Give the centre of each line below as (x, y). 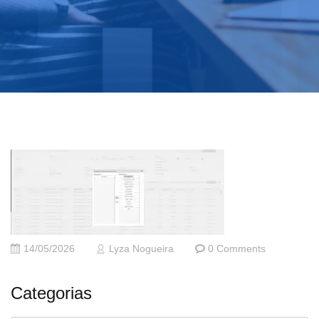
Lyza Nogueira (141, 249)
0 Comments (237, 249)
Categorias (51, 293)
